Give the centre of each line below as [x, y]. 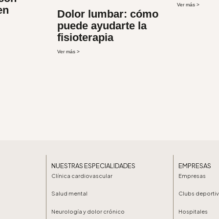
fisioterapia [85, 37]
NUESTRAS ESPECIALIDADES [93, 166]
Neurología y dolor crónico [88, 211]
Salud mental [69, 194]
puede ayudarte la [102, 25]
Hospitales [193, 211]
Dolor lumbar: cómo [108, 14]
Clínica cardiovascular [82, 176]
